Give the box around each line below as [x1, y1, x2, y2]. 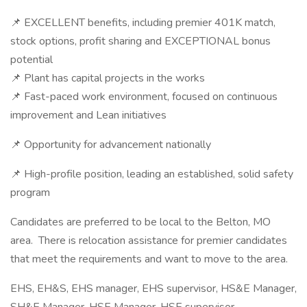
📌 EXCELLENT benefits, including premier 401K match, [10, 15, 275, 30]
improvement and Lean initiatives [10, 108, 169, 123]
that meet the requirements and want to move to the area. [10, 251, 293, 267]
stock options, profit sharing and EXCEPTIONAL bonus [10, 34, 271, 49]
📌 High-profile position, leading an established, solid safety [10, 167, 293, 182]
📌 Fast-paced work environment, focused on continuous [10, 89, 278, 104]
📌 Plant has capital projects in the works [10, 71, 208, 86]
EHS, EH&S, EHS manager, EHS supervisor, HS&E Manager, [10, 281, 297, 296]
